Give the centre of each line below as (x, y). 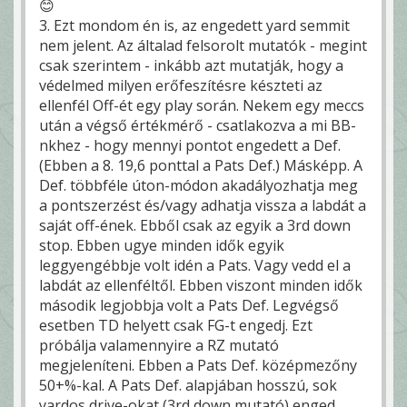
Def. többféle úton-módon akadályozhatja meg (199, 185)
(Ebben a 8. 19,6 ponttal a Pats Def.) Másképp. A (201, 165)
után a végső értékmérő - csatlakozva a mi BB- (198, 125)
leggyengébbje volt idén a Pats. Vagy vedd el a (195, 265)
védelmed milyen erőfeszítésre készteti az (181, 85)
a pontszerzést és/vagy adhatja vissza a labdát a (203, 205)
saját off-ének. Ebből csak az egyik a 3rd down (195, 225)
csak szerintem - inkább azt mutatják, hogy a (191, 65)
